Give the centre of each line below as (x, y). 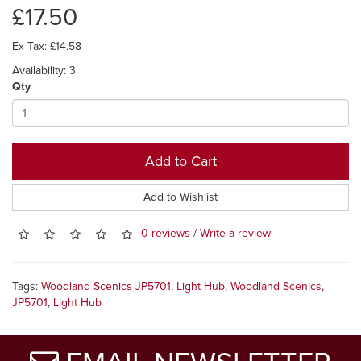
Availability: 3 (44, 71)
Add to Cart (180, 161)
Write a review (235, 234)
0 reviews (166, 234)
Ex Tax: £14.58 (47, 46)
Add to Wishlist (180, 197)
